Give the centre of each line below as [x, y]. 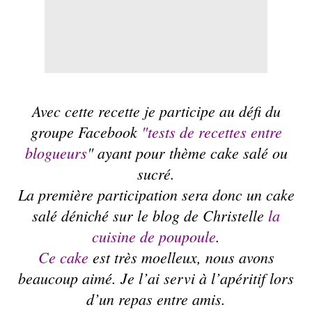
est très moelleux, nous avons [181, 257]
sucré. [156, 174]
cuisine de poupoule [154, 236]
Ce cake [63, 257]
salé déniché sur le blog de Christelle [150, 216]
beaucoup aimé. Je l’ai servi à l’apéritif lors [156, 278]
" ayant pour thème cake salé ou [187, 153]
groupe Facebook [86, 132]
